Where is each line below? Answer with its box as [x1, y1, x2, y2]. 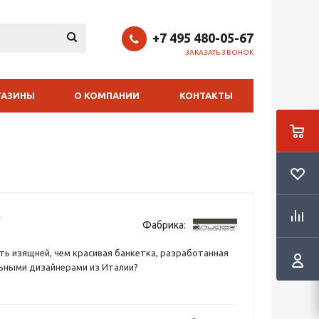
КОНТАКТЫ [179, 90, 233, 100]
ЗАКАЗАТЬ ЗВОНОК [184, 48, 253, 56]
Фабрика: [142, 219, 187, 231]
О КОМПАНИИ [74, 90, 140, 100]
